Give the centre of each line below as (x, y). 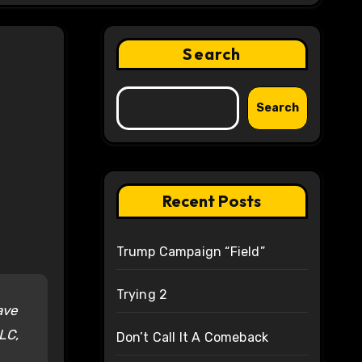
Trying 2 (142, 295)
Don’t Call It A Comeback (192, 338)
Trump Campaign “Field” (190, 252)
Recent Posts (212, 201)
